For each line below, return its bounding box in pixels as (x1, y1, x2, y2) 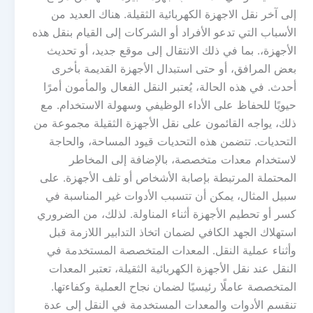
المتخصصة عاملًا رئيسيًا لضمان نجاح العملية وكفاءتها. (51, 279, 296, 293)
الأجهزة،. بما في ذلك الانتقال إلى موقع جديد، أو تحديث (47, 43, 296, 57)
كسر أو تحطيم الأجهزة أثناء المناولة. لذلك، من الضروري (37, 207, 296, 221)
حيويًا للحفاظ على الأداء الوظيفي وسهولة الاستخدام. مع (41, 98, 296, 112)
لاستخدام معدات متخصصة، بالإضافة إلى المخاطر (69, 152, 296, 166)
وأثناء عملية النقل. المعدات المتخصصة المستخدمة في (47, 243, 296, 257)
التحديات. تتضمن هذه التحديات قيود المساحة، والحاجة (49, 134, 296, 148)
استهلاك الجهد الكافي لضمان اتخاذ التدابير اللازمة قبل (49, 225, 296, 239)
